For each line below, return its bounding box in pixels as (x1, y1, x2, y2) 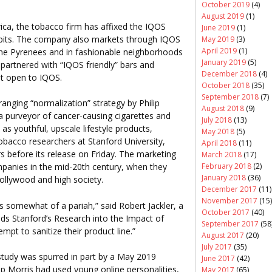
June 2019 (202, 22, 235, 33)
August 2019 (202, 10, 244, 21)
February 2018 (202, 160, 251, 171)
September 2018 (202, 91, 259, 102)
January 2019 (202, 56, 246, 67)
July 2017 (202, 241, 232, 252)
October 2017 (202, 206, 250, 217)
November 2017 (202, 195, 257, 206)
